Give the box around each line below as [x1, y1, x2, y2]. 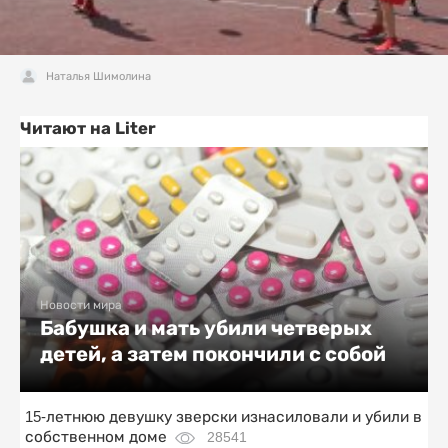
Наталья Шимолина [46, 69, 151, 82]
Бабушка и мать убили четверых [40, 315, 372, 340]
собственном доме [25, 427, 167, 445]
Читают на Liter [20, 117, 156, 138]
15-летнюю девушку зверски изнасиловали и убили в [25, 407, 422, 425]
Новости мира [40, 297, 122, 312]
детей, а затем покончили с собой [40, 341, 386, 366]
